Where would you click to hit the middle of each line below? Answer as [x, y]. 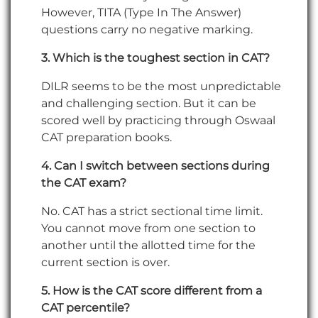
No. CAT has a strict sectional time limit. [152, 211]
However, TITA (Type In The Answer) [141, 12]
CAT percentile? [87, 307]
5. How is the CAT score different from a [152, 290]
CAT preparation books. [106, 137]
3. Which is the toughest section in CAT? [155, 57]
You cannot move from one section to [148, 228]
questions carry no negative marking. [147, 29]
